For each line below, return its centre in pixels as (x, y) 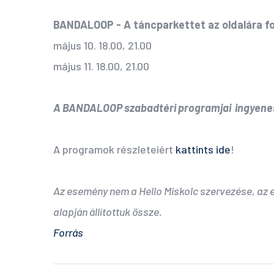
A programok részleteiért (114, 150)
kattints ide (203, 150)
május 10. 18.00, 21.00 (102, 46)
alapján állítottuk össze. (109, 212)
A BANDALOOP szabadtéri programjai (142, 108)
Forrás (68, 233)
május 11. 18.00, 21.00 (101, 66)
